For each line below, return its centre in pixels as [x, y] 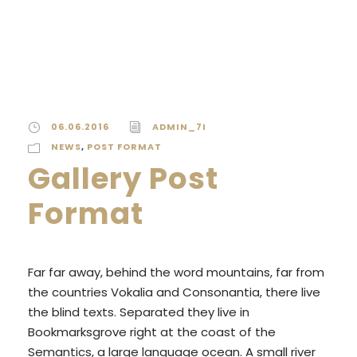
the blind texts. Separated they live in [139, 312]
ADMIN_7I [179, 126]
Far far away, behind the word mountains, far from [176, 272]
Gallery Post [123, 178]
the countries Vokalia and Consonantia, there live [174, 292]
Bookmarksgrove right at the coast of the [152, 331]
